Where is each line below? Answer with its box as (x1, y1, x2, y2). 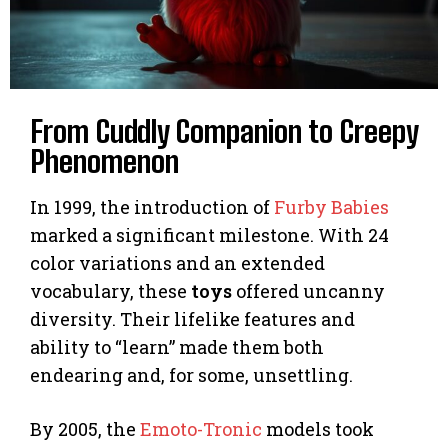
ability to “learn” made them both (30, 334, 324, 359)
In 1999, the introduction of (30, 194, 274, 219)
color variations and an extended (30, 250, 325, 275)
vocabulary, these (30, 278, 191, 303)
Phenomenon (30, 142, 179, 179)
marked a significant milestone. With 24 (30, 222, 389, 247)
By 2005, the (30, 416, 140, 441)
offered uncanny (232, 278, 385, 303)
